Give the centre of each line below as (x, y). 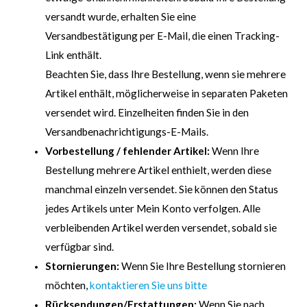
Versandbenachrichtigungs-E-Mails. (127, 132)
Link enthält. (73, 55)
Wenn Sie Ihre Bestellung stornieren (202, 266)
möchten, (67, 285)
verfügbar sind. (79, 247)
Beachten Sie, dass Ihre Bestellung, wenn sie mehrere (165, 74)
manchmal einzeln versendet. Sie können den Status (162, 189)
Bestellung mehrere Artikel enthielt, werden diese (158, 170)
